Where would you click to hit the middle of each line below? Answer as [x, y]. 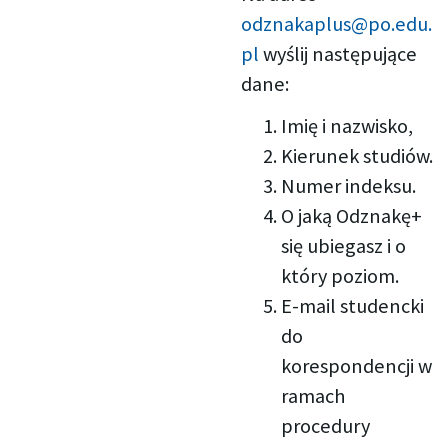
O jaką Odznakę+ [352, 216]
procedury [326, 426]
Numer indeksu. [349, 186]
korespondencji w [357, 366]
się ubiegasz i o [344, 246]
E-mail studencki [353, 306]
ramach [313, 396]
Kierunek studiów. [357, 156]
